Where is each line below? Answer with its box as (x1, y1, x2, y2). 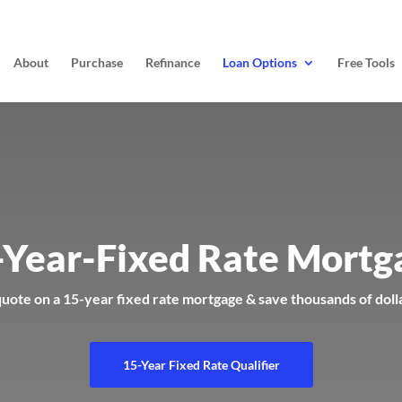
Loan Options (223, 55, 297, 70)
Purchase (71, 55, 123, 70)
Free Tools (337, 55, 395, 70)
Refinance (145, 55, 200, 70)
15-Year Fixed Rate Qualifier (122, 356, 280, 372)
